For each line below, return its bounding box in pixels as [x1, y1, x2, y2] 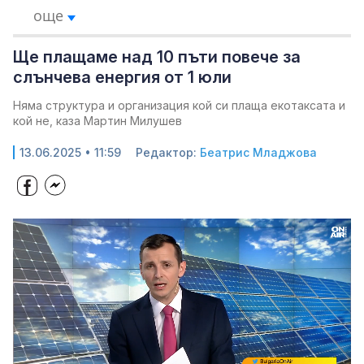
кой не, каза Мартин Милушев [13, 114, 182, 128]
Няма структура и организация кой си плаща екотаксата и [13, 98, 345, 112]
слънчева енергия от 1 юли [13, 67, 232, 87]
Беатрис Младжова [200, 145, 317, 159]
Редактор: [136, 145, 200, 159]
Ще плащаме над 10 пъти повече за [13, 47, 301, 67]
